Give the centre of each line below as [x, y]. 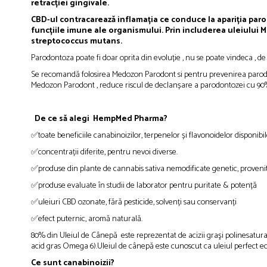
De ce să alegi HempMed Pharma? [101, 119]
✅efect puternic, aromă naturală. [88, 219]
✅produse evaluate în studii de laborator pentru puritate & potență [145, 186]
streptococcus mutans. [77, 42]
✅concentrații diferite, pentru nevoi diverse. [105, 153]
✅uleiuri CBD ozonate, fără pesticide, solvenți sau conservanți [134, 203]
